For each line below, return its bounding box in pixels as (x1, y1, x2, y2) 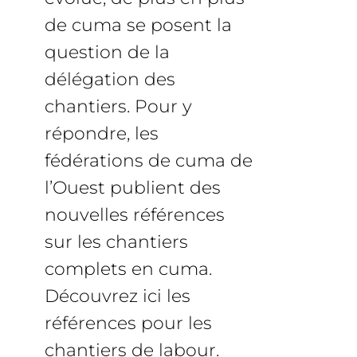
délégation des (45, 69, 175, 90)
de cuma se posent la (45, 14, 232, 36)
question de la (45, 41, 170, 63)
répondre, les (45, 123, 159, 144)
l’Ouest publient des (45, 177, 221, 198)
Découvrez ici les (45, 285, 190, 307)
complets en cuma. (45, 258, 212, 280)
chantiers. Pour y (45, 96, 192, 117)
